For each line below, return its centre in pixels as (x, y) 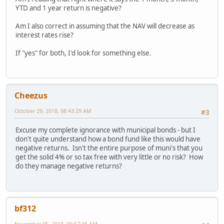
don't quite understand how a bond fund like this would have (108, 139)
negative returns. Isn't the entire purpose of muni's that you (109, 148)
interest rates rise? (44, 35)
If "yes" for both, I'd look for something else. (83, 53)
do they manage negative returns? (69, 166)
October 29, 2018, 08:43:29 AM (53, 111)
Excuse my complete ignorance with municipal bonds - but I (105, 130)
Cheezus (31, 96)
